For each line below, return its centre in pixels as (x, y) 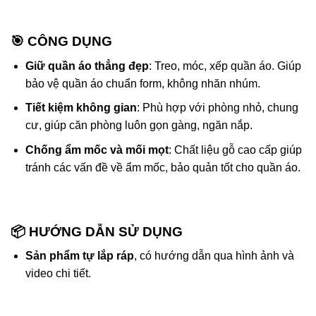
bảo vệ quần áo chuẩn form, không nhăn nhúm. (142, 83)
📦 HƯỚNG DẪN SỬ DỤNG (97, 231)
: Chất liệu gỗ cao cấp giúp (235, 150)
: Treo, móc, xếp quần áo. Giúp (225, 66)
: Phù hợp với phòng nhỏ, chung (217, 108)
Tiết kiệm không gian (81, 108)
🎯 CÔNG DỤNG (61, 42)
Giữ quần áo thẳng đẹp (87, 66)
